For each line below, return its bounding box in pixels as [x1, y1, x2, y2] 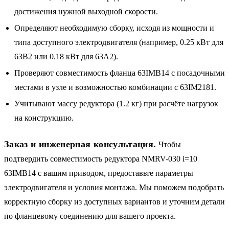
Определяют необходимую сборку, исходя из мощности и [14, 23, 214, 32]
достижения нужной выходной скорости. [14, 7, 158, 16]
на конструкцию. [14, 113, 74, 122]
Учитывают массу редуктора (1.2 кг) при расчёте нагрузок [14, 99, 218, 108]
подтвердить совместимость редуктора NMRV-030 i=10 [4, 154, 197, 163]
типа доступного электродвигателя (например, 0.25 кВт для [14, 37, 223, 47]
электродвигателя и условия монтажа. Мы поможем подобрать [4, 182, 224, 192]
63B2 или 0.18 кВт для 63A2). [14, 52, 118, 61]
